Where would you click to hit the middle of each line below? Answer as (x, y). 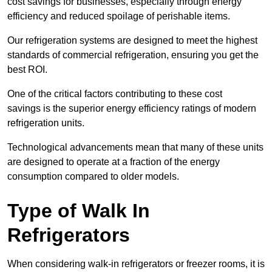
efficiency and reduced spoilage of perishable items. (119, 16)
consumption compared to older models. (93, 177)
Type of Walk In (79, 211)
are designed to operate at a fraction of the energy (114, 162)
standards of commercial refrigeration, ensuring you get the (133, 55)
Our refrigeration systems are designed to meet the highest (132, 41)
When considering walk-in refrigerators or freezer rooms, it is (136, 264)
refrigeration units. (46, 123)
